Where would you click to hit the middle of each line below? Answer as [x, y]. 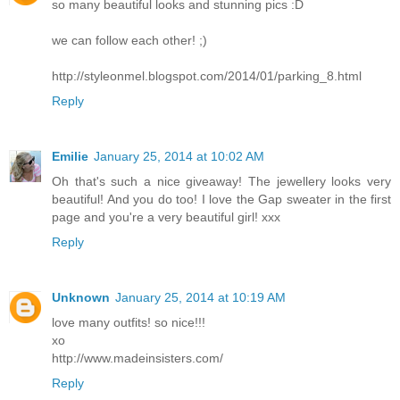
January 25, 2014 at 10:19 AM [200, 298]
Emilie [70, 157]
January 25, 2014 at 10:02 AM [179, 157]
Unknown [81, 298]
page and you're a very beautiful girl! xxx [166, 217]
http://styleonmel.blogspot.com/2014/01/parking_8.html [207, 76]
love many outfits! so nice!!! [129, 323]
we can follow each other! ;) [129, 41]
